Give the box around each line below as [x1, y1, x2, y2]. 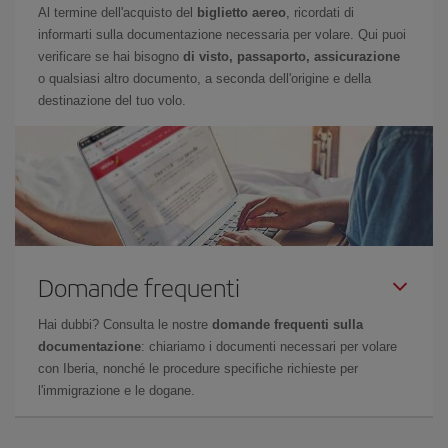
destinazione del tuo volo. [38, 93, 186, 108]
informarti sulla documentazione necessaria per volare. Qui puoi [38, 27, 406, 42]
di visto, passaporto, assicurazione [183, 49, 400, 64]
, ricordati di [286, 5, 354, 20]
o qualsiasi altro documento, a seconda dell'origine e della [38, 71, 371, 86]
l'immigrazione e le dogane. [38, 383, 195, 398]
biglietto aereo [197, 5, 286, 20]
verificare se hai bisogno [38, 49, 183, 64]
